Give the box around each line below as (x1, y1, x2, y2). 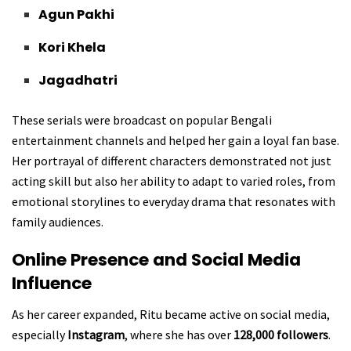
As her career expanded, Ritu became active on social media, (12, 306, 330, 323)
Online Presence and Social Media (12, 248, 301, 273)
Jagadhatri (38, 71, 118, 89)
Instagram (67, 327, 125, 343)
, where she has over (125, 327, 233, 343)
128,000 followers (233, 327, 328, 343)
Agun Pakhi (38, 5, 115, 24)
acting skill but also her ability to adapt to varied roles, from (12, 172, 335, 189)
